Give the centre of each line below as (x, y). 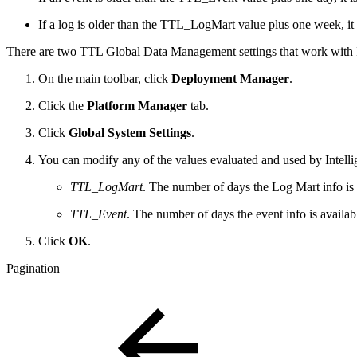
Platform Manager (137, 105)
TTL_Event (98, 214)
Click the (63, 105)
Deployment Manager (230, 78)
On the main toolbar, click (105, 78)
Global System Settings (130, 132)
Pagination (33, 268)
